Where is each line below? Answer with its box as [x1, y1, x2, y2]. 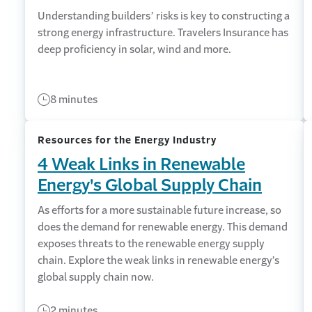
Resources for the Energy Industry [38, 135, 217, 145]
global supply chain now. [38, 272, 154, 282]
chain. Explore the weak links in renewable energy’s [38, 255, 279, 265]
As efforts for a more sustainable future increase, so [38, 205, 281, 215]
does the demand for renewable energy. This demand [38, 221, 288, 232]
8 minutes [50, 94, 97, 104]
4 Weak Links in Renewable [38, 156, 245, 173]
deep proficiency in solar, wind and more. [38, 44, 231, 54]
